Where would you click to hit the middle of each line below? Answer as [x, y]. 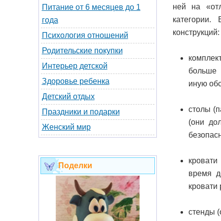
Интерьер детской [74, 66]
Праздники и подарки [81, 112]
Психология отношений [85, 35]
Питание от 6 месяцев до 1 [91, 7]
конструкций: [196, 32]
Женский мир [66, 127]
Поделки [75, 166]
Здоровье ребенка [75, 81]
